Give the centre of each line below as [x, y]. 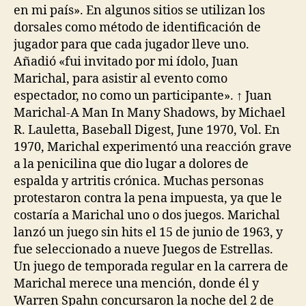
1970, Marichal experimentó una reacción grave [153, 147]
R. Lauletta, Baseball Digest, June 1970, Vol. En [147, 130]
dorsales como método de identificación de [137, 28]
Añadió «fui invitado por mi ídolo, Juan [126, 62]
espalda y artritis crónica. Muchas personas [139, 181]
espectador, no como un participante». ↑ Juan [143, 96]
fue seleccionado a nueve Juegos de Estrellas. [143, 250]
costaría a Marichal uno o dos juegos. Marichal [147, 215]
